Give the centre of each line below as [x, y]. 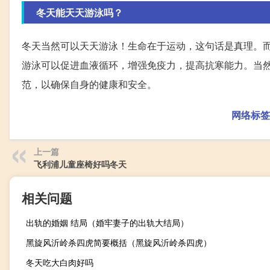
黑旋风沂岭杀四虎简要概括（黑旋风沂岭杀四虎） [119, 243]
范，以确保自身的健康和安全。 [89, 84]
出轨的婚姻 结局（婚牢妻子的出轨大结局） [107, 223]
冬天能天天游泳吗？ [80, 13]
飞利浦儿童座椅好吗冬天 [80, 164]
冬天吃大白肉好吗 [60, 262]
